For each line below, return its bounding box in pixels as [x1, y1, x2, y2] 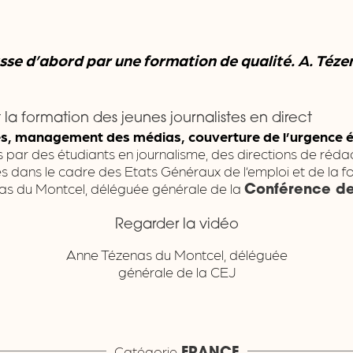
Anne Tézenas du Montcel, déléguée [65, 245, 288, 262]
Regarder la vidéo [114, 217, 239, 233]
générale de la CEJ [117, 262, 236, 280]
